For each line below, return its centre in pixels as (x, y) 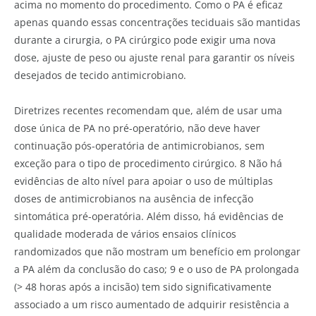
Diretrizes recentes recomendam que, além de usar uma (148, 110)
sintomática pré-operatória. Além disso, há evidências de (149, 216)
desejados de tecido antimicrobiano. (100, 75)
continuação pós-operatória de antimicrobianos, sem (139, 145)
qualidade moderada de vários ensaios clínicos (125, 233)
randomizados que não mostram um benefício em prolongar (157, 251)
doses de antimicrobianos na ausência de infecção (134, 198)
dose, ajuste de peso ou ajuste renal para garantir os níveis (154, 57)
